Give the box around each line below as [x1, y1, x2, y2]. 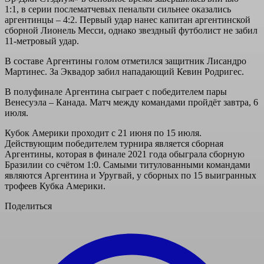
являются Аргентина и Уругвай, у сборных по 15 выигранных [5, 170, 256, 180]
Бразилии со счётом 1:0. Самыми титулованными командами [5, 159, 250, 170]
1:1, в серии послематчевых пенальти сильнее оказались [5, 4, 231, 14]
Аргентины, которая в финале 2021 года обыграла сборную [5, 148, 245, 159]
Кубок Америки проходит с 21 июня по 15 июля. [5, 127, 202, 138]
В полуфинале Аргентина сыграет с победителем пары [5, 86, 227, 97]
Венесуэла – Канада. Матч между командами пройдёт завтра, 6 [5, 97, 258, 107]
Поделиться [5, 200, 52, 211]
